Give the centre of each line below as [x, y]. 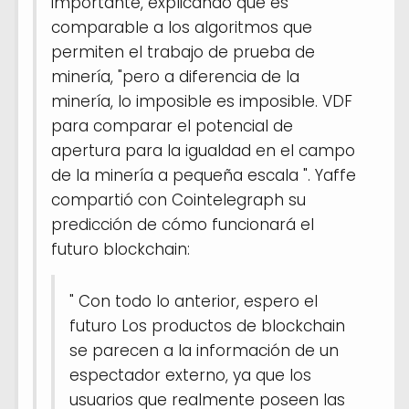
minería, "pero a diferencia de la [175, 76]
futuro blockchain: [121, 249]
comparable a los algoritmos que [182, 27]
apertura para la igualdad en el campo [203, 150]
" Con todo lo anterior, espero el [194, 301]
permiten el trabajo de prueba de [183, 52]
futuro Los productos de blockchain [207, 325]
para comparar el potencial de [172, 126]
